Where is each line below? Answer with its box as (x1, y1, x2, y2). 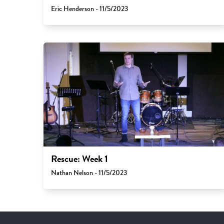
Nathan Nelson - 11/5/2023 (50, 167, 127, 178)
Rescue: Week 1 (50, 151, 108, 166)
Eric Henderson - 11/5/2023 (50, 3, 128, 14)
